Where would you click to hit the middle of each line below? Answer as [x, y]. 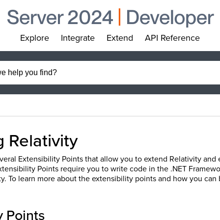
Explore [35, 38]
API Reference [172, 38]
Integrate [78, 38]
